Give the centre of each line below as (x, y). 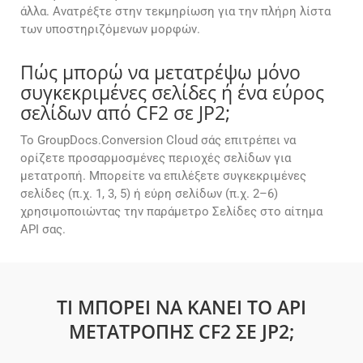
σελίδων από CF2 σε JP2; (125, 113)
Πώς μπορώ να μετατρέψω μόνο (160, 73)
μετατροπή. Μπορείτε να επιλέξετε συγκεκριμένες (163, 176)
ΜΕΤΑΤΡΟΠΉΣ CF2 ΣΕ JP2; (181, 332)
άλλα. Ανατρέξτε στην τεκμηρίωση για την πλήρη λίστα (175, 12)
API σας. (43, 230)
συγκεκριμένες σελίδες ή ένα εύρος (172, 93)
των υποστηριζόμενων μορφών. (110, 30)
